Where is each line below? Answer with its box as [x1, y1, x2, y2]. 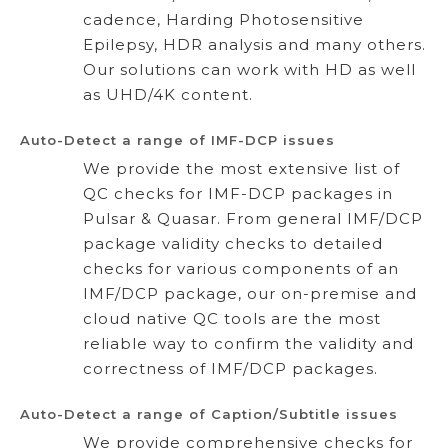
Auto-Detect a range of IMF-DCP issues [20, 131, 335, 148]
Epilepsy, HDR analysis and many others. [83, 34, 426, 54]
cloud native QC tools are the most [83, 308, 381, 328]
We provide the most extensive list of [83, 158, 400, 178]
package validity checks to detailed [83, 233, 383, 253]
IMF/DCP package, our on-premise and [83, 283, 417, 303]
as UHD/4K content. [83, 84, 253, 104]
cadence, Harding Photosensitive [83, 9, 364, 29]
